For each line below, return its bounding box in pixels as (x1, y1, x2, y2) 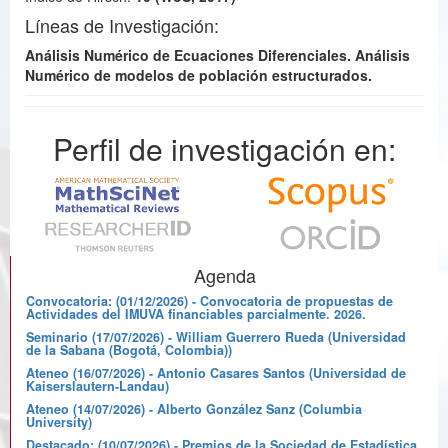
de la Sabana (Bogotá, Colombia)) (26, 341, 232, 360)
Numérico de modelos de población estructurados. (25, 64, 372, 85)
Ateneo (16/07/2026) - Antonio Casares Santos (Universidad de (26, 364, 406, 383)
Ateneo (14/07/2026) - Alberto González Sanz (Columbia (26, 400, 362, 419)
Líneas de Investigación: (25, 11, 219, 38)
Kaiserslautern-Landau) (26, 377, 169, 396)
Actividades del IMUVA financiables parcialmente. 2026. (26, 305, 366, 324)
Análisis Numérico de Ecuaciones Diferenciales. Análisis (25, 44, 410, 65)
